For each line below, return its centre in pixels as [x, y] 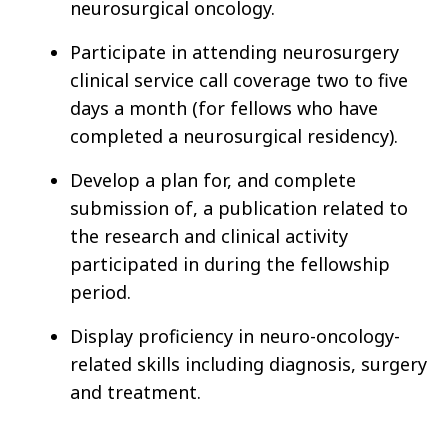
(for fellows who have [285, 108]
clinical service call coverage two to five [239, 80]
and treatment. [135, 392]
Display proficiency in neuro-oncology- [235, 336]
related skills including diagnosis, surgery [248, 364]
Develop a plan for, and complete [213, 180]
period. [100, 292]
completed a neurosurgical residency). [234, 136]
